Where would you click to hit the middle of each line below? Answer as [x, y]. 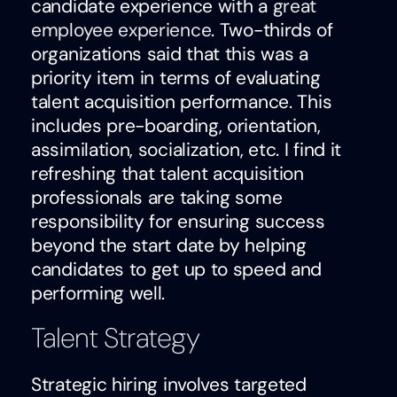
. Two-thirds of [272, 30]
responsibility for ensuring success [178, 221]
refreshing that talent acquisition [167, 173]
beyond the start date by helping [169, 245]
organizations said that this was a [170, 54]
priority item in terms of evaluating [176, 78]
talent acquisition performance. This [182, 101]
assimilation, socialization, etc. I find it [187, 149]
